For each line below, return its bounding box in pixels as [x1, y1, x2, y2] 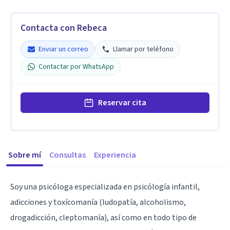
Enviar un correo [39, 44, 88, 54]
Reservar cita [98, 97, 146, 108]
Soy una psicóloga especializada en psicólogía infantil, [10, 181, 200, 193]
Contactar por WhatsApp [39, 62, 114, 72]
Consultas [49, 149, 86, 161]
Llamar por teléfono [113, 44, 174, 54]
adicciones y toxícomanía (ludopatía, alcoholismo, [10, 197, 186, 208]
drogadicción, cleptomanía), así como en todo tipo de [10, 212, 197, 223]
